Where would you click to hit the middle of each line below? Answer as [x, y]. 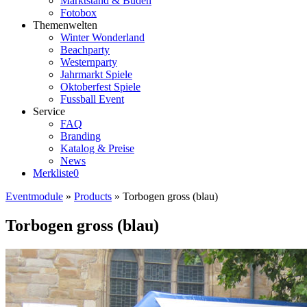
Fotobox [78, 13]
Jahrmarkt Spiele [96, 74]
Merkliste [53, 173]
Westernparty [89, 62]
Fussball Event [92, 99]
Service [49, 111]
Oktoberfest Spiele [100, 87]
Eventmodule [34, 196]
